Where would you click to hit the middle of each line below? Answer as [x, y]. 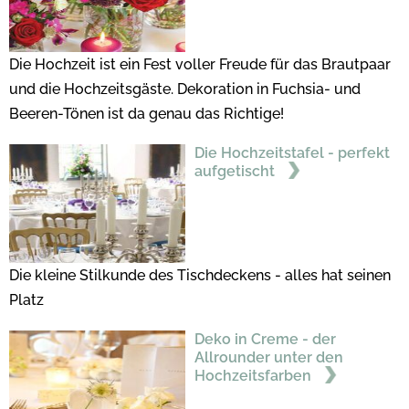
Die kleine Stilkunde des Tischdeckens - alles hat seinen [200, 276]
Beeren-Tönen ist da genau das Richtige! [148, 114]
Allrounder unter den [268, 358]
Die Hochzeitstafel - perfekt [292, 153]
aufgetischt [236, 172]
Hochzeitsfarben [254, 376]
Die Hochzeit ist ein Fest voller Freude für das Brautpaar [200, 65]
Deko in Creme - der [265, 340]
